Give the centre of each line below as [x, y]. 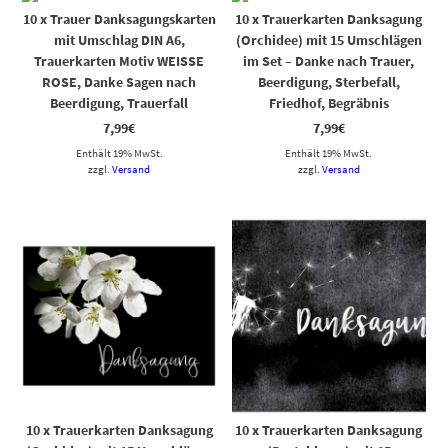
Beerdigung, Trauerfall [119, 103]
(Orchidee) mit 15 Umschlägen [328, 40]
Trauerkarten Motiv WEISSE [119, 61]
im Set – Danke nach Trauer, [329, 61]
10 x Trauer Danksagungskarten [119, 19]
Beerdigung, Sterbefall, [328, 82]
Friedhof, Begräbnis [328, 103]
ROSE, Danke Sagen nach [119, 82]
